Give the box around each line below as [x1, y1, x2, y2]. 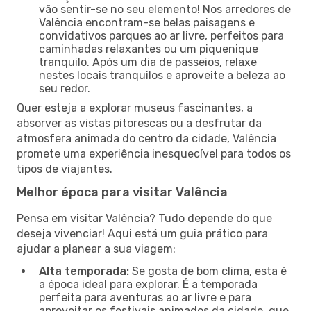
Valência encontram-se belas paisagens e [39, 15, 255, 29]
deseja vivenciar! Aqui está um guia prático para [17, 226, 268, 240]
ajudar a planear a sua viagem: [17, 242, 176, 255]
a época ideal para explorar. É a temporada [39, 277, 258, 291]
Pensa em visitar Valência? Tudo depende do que [17, 211, 272, 225]
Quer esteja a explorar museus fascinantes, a [17, 101, 253, 115]
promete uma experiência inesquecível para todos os [17, 146, 291, 160]
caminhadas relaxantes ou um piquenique [39, 42, 258, 56]
